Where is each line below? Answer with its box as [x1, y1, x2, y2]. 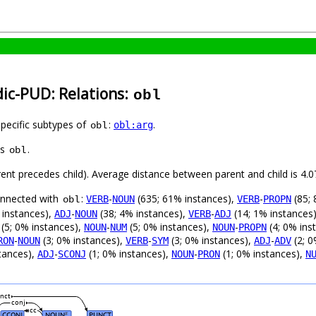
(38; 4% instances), [97, 207, 188, 221]
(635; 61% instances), [135, 192, 237, 206]
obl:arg [114, 119, 153, 131]
